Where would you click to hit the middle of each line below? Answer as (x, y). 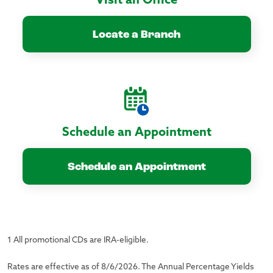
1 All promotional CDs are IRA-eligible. (78, 241)
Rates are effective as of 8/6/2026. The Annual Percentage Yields (131, 268)
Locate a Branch (136, 35)
